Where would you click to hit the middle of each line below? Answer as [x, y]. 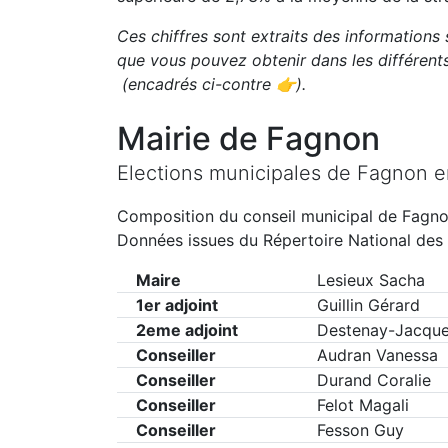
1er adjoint [177, 305]
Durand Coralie [373, 380]
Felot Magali [362, 405]
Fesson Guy [360, 430]
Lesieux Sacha [370, 280]
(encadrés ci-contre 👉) [209, 84]
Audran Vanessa [377, 355]
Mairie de [191, 138]
